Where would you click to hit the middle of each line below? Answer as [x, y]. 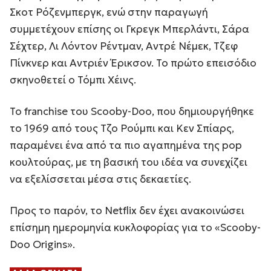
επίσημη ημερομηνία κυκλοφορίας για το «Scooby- [135, 227]
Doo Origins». [42, 244]
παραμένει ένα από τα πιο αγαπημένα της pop [126, 145]
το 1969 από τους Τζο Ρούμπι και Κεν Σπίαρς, [122, 128]
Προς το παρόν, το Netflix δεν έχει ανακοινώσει [127, 210]
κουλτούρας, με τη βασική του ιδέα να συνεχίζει [129, 162]
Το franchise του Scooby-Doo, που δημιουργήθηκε [132, 111]
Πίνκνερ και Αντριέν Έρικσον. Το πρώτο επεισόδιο [133, 63]
